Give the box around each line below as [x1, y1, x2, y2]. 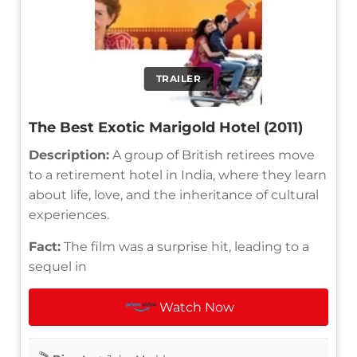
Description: [29, 147, 109, 163]
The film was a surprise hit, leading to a [61, 238, 309, 254]
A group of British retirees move [109, 147, 315, 163]
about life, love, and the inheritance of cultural [29, 186, 319, 202]
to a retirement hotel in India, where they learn [29, 167, 327, 182]
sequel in [29, 258, 87, 274]
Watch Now [159, 299, 235, 315]
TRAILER [155, 72, 202, 84]
